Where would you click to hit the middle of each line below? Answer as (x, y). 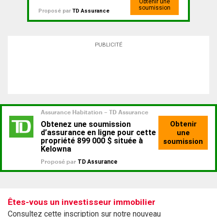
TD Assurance (91, 11)
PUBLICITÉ (108, 45)
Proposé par (55, 11)
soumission (155, 8)
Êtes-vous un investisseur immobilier (82, 202)
